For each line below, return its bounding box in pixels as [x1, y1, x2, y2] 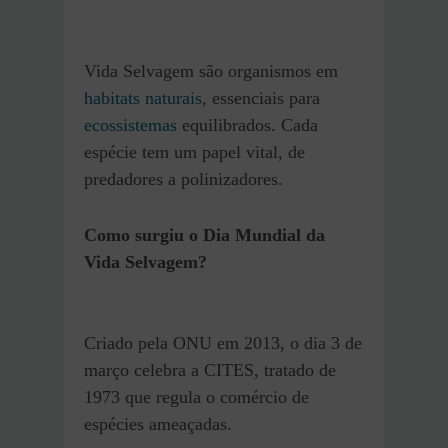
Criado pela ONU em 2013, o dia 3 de [84, 333, 362, 354]
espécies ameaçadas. [84, 414, 232, 435]
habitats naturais [84, 88, 202, 109]
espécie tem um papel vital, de [84, 142, 305, 163]
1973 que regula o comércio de [84, 387, 309, 408]
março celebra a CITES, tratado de [84, 360, 336, 381]
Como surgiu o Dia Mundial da [84, 225, 325, 246]
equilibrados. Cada [177, 115, 318, 136]
